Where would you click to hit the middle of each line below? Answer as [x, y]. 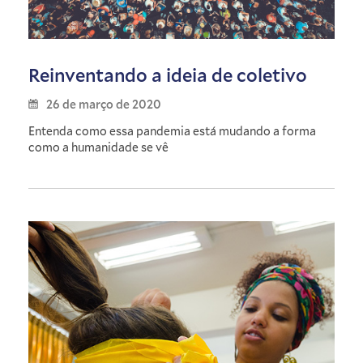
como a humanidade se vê [98, 147]
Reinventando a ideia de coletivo [168, 75]
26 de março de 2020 [104, 104]
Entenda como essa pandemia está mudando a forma [172, 130]
